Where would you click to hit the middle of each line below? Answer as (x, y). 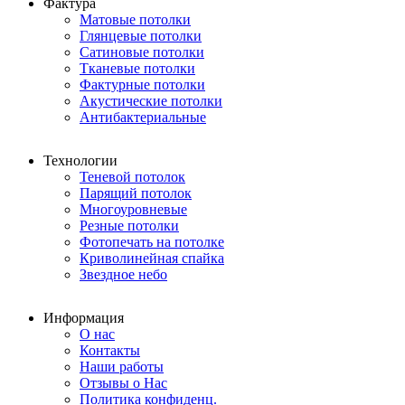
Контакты (110, 351)
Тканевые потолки (137, 69)
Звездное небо (123, 275)
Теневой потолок (132, 177)
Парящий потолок (136, 193)
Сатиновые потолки (142, 52)
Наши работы (122, 367)
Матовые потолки (135, 20)
